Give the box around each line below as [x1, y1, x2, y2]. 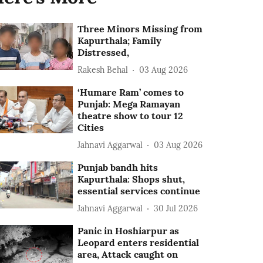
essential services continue [77, 185, 201, 197]
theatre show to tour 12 [77, 110, 184, 122]
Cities [77, 122, 104, 133]
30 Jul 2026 [154, 203, 198, 214]
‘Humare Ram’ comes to [77, 86, 184, 98]
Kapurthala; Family [77, 35, 162, 46]
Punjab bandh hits [77, 161, 159, 173]
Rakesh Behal [77, 64, 129, 75]
